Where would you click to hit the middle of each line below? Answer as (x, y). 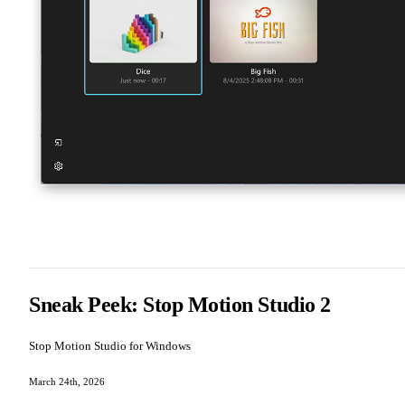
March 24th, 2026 (67, 382)
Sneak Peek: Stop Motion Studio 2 (180, 305)
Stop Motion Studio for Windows (110, 346)
